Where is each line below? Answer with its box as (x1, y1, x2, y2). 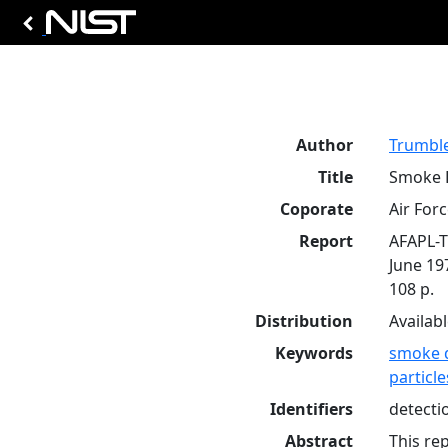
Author (296, 134, 353, 156)
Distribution (255, 310, 353, 332)
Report (299, 230, 353, 252)
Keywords (275, 342, 353, 364)
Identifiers (270, 398, 353, 420)
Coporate (280, 198, 353, 220)
